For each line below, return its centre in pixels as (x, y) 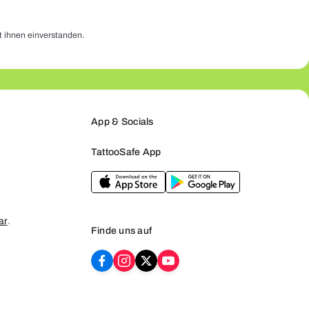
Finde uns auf (122, 231)
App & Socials (122, 122)
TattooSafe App (126, 152)
